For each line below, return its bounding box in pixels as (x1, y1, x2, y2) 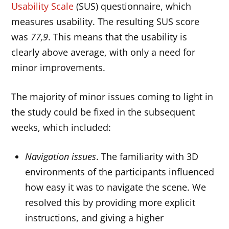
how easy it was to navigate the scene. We (25, 181, 207, 193)
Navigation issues (25, 150, 97, 163)
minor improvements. (11, 61, 106, 74)
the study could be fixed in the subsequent (11, 106, 195, 119)
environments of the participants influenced (25, 166, 215, 178)
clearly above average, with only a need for (11, 46, 196, 59)
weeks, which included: (11, 121, 111, 134)
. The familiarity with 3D (96, 150, 199, 163)
